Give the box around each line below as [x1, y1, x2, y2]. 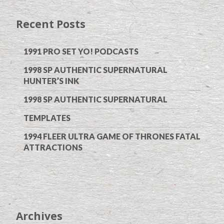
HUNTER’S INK [23, 76, 79, 86]
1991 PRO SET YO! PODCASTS [23, 46, 138, 56]
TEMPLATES [23, 113, 70, 123]
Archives [16, 208, 62, 223]
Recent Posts [16, 17, 85, 31]
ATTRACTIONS [23, 142, 82, 152]
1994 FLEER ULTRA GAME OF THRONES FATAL [23, 131, 200, 141]
